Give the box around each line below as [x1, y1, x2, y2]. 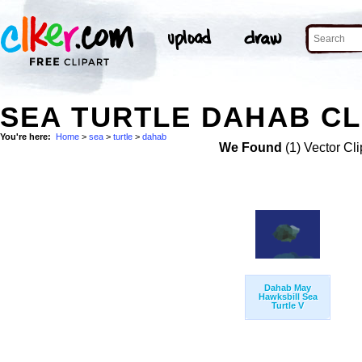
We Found [218, 141, 282, 155]
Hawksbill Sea [258, 292, 318, 302]
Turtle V [271, 301, 304, 311]
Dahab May [264, 283, 311, 293]
